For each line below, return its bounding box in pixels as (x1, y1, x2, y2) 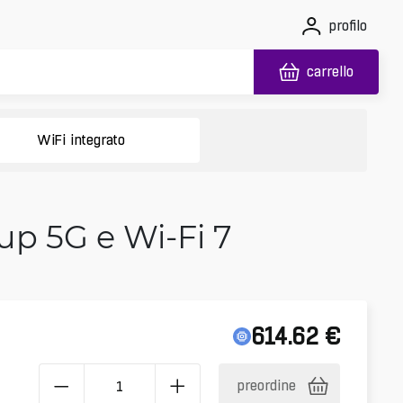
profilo (328, 17, 367, 34)
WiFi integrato (36, 131, 126, 148)
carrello (307, 63, 354, 80)
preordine (237, 377, 297, 394)
